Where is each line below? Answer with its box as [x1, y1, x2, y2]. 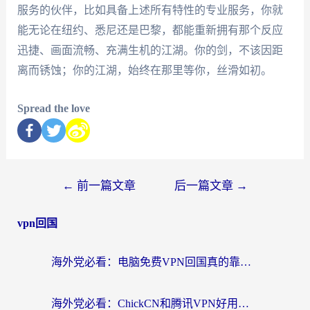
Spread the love [17, 102, 90, 114]
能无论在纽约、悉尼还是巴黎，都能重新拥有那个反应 [17, 24, 283, 37]
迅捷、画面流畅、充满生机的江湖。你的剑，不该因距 [17, 44, 283, 57]
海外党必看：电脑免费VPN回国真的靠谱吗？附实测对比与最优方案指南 [240, 255, 251, 268]
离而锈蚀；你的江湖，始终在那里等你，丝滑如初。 [17, 64, 272, 77]
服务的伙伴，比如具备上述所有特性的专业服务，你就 [17, 4, 283, 17]
